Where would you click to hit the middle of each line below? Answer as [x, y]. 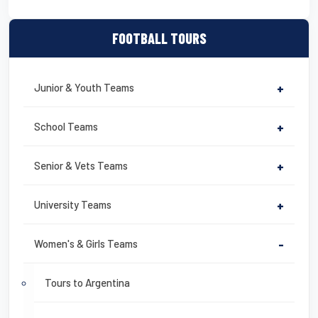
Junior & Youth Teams [84, 88]
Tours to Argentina [87, 283]
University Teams [73, 205]
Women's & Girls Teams [86, 244]
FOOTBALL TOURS [159, 39]
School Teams [66, 127]
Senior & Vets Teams [81, 166]
